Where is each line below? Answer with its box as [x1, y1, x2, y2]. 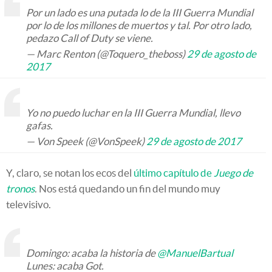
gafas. [26, 120, 53, 131]
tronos [6, 183, 35, 194]
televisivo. [6, 199, 51, 210]
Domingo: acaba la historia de [26, 247, 157, 259]
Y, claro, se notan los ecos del [6, 167, 134, 178]
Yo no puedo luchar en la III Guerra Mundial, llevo [26, 107, 240, 118]
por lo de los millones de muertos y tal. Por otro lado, [26, 19, 252, 31]
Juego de [214, 167, 253, 178]
